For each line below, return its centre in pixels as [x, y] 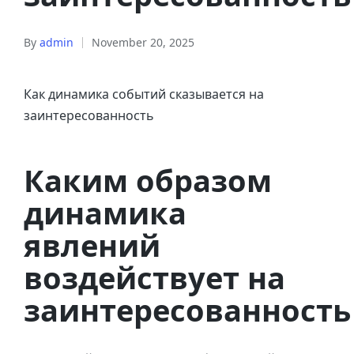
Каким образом [148, 180]
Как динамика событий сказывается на [144, 94]
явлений [92, 245]
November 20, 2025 [143, 42]
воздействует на [154, 277]
